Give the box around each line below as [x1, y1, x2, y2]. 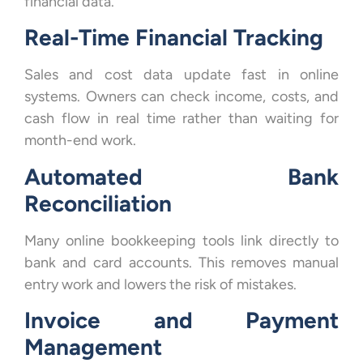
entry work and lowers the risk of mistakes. [24, 275, 297, 293]
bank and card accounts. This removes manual [24, 253, 339, 271]
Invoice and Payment [24, 306, 339, 335]
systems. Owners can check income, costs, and [24, 88, 339, 106]
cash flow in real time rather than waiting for [24, 109, 339, 128]
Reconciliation [24, 189, 172, 217]
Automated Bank [24, 162, 339, 190]
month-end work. [24, 131, 136, 150]
